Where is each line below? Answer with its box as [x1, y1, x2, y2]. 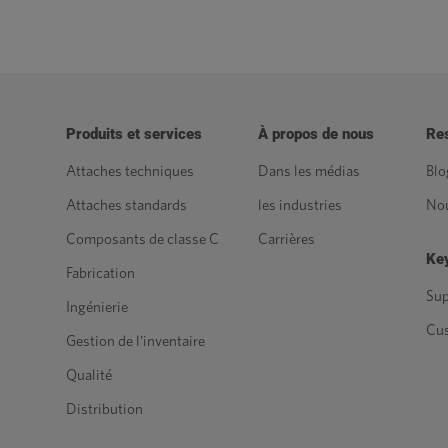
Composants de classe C [66, 232, 219, 247]
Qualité [66, 368, 112, 383]
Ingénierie [66, 300, 128, 315]
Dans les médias [258, 164, 360, 179]
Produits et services [66, 125, 202, 143]
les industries [258, 198, 342, 213]
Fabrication [66, 266, 135, 281]
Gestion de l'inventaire [66, 334, 205, 349]
